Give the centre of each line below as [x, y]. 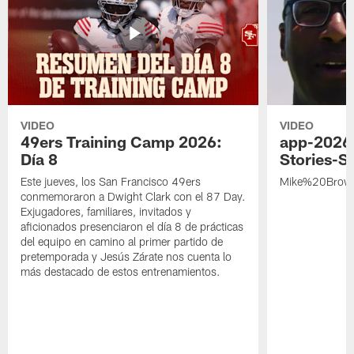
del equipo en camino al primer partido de [122, 241]
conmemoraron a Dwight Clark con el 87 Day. [134, 196]
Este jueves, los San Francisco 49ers [111, 181]
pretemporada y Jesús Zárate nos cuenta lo [126, 256]
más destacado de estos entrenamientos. [121, 271]
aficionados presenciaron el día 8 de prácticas [132, 226]
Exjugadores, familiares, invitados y [106, 211]
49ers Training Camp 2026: [122, 141]
